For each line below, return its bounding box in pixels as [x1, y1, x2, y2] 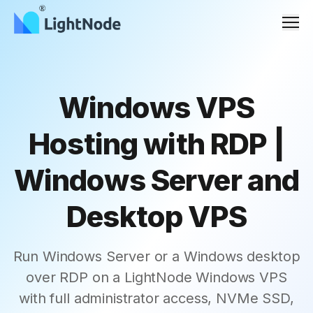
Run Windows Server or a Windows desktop [13, 248, 300, 265]
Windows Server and [13, 162, 300, 198]
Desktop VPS [66, 198, 247, 234]
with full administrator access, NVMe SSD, [19, 290, 294, 307]
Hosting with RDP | [29, 126, 284, 161]
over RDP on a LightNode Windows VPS [26, 269, 287, 286]
